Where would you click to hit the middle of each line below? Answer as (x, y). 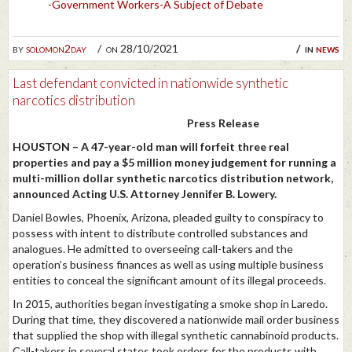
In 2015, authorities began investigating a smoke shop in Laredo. (170, 304)
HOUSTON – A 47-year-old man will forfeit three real (151, 147)
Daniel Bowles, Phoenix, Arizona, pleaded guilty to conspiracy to (168, 218)
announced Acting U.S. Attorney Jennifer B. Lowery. (145, 194)
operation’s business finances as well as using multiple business (168, 265)
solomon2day (56, 48)
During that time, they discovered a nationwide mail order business (176, 320)
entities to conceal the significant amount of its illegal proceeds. (169, 280)
